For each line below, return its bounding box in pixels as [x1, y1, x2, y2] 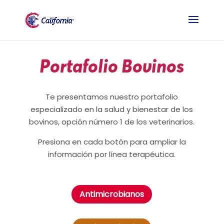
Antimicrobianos [79, 188, 144, 200]
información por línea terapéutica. [48, 149, 176, 159]
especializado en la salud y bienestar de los [30, 104, 193, 114]
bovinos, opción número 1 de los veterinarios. [29, 116, 195, 127]
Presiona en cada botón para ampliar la [37, 136, 186, 147]
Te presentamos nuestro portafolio [45, 91, 178, 102]
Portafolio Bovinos [39, 54, 184, 76]
